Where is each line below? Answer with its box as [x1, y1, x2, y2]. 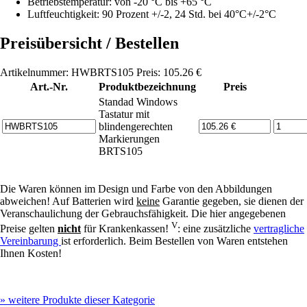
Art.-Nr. [30, 80, 68, 93]
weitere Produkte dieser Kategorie [5, 293, 155, 306]
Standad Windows [99, 95, 177, 108]
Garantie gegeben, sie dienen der [160, 195, 304, 207]
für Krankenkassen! [81, 222, 171, 234]
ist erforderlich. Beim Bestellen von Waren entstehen [61, 234, 288, 247]
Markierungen [99, 132, 160, 145]
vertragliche [254, 222, 304, 234]
